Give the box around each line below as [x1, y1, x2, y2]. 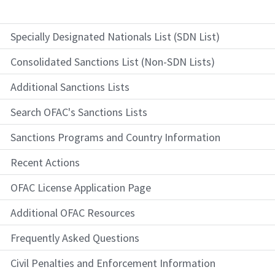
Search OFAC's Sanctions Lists [10, 104, 147, 119]
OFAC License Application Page [10, 180, 151, 195]
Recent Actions [10, 155, 80, 169]
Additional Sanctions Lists [10, 79, 130, 94]
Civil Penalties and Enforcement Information [10, 255, 215, 270]
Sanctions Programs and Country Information [10, 130, 220, 144]
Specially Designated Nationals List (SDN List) [10, 29, 220, 44]
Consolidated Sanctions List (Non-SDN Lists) [10, 54, 215, 69]
